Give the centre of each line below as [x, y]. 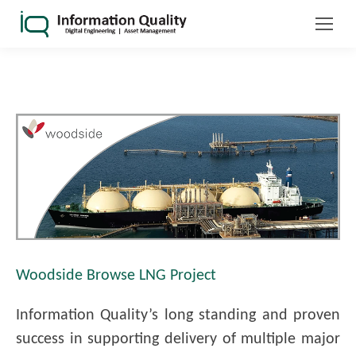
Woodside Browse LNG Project [116, 276]
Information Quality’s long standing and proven [178, 316]
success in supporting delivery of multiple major [178, 340]
